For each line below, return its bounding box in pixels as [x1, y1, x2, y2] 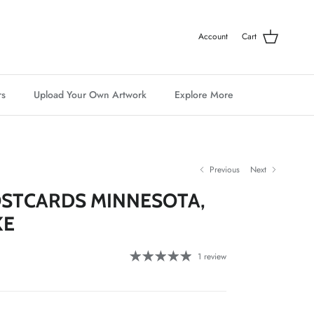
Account [198, 30, 228, 43]
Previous [210, 163, 240, 177]
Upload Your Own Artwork [33, 87, 146, 102]
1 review [197, 250, 226, 264]
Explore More [174, 87, 233, 102]
